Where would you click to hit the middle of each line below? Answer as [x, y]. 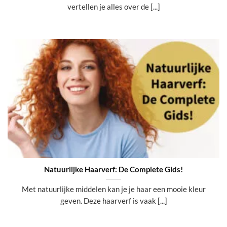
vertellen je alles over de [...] [113, 7]
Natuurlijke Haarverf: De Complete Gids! [113, 169]
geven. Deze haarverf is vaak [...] [113, 201]
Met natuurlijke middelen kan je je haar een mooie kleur [113, 189]
